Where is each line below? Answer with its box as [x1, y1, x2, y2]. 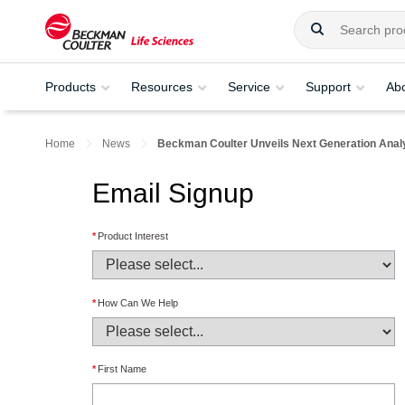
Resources [131, 79, 193, 94]
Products [45, 79, 96, 94]
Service [228, 79, 270, 94]
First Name [98, 363, 146, 375]
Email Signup [92, 178, 254, 208]
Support [306, 79, 351, 94]
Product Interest [98, 231, 168, 242]
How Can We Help [98, 297, 178, 308]
